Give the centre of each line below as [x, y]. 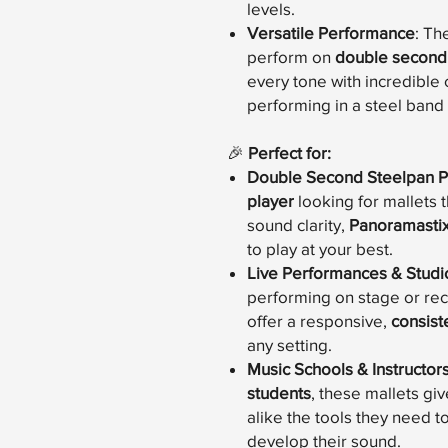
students [279, 393]
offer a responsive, [319, 321]
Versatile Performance [331, 33]
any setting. [289, 345]
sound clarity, [298, 225]
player [270, 201]
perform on [291, 57]
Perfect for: [289, 153]
